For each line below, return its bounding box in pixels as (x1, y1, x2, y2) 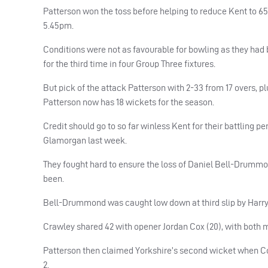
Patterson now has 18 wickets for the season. (43, 96, 214, 107)
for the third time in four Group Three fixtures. (43, 58, 215, 69)
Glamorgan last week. (43, 135, 127, 145)
